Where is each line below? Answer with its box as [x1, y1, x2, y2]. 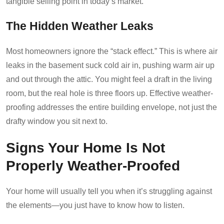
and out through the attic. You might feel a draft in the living [6, 74, 212, 83]
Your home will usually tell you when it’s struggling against [6, 186, 212, 195]
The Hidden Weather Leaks [6, 19, 153, 32]
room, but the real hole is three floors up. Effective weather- [6, 88, 213, 97]
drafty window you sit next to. [6, 116, 107, 125]
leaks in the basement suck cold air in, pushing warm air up [6, 60, 214, 69]
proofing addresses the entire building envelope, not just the [6, 102, 217, 111]
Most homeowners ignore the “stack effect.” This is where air [6, 46, 217, 55]
